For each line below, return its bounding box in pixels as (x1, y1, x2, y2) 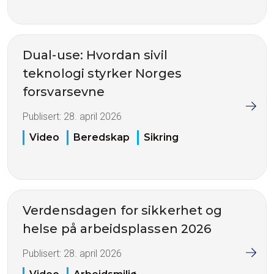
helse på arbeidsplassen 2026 (23, 221, 212, 237)
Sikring (144, 131, 179, 144)
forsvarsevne (23, 84, 105, 99)
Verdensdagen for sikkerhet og (23, 203, 223, 218)
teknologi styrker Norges (23, 65, 182, 81)
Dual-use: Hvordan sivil (23, 47, 168, 62)
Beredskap (73, 131, 130, 144)
